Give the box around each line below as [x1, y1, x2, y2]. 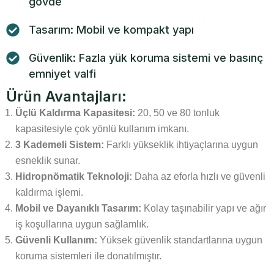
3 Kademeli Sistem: [15, 139, 104, 150]
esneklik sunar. [15, 155, 80, 166]
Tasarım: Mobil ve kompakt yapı [29, 23, 194, 36]
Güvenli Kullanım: [15, 235, 97, 245]
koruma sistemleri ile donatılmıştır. [15, 251, 161, 261]
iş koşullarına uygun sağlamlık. [15, 219, 149, 229]
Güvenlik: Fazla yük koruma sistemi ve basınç [29, 51, 263, 64]
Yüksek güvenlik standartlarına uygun [97, 235, 262, 245]
